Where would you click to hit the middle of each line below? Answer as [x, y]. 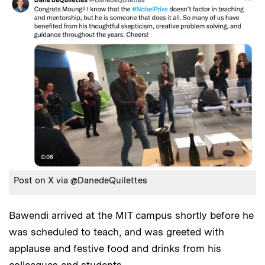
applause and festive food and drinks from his [115, 248]
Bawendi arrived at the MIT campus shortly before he [131, 215]
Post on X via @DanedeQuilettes [80, 180]
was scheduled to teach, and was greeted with [117, 232]
